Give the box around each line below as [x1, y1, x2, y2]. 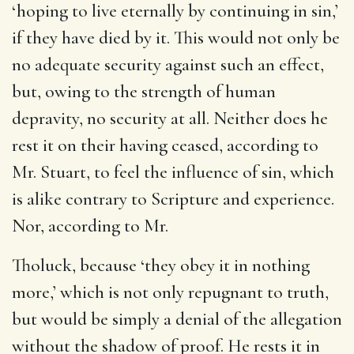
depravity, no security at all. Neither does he [12, 107, 328, 130]
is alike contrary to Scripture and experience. [12, 187, 334, 210]
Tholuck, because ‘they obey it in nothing [12, 254, 310, 277]
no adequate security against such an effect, [12, 53, 324, 76]
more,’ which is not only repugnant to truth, [12, 281, 329, 303]
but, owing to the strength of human [12, 80, 276, 103]
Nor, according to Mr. [12, 214, 168, 237]
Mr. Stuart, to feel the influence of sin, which [12, 160, 334, 183]
